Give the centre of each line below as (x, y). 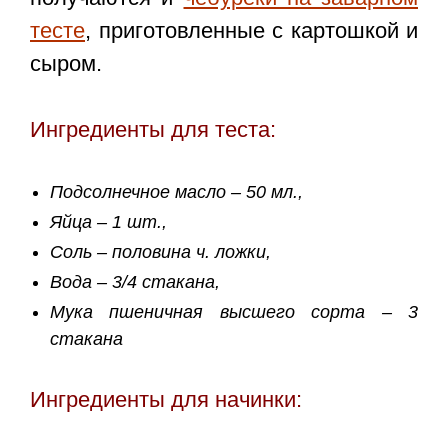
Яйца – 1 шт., (111, 222)
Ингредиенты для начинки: (166, 400)
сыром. (66, 64)
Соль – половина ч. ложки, (163, 252)
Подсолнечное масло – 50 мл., (179, 192)
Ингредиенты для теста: (153, 130)
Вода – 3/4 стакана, (137, 282)
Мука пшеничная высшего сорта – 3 (234, 312)
